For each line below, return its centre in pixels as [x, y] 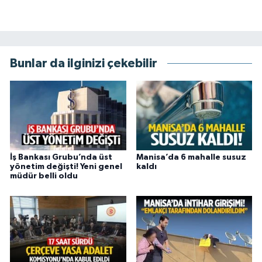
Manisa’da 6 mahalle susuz [191, 158]
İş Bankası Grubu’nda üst [61, 158]
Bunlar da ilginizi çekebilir [84, 63]
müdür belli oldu [44, 176]
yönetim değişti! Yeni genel [66, 167]
